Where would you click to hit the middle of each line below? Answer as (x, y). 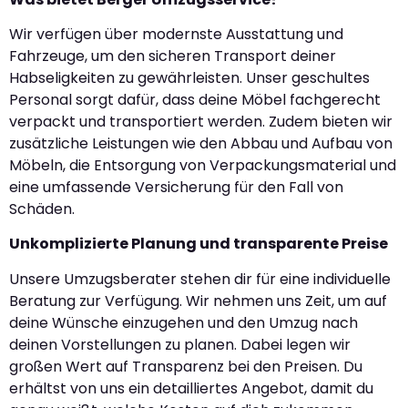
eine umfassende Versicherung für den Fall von (176, 187)
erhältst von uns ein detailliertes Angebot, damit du (191, 388)
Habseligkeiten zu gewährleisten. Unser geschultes (189, 77)
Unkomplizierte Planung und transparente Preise (199, 244)
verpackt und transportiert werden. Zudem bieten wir (201, 121)
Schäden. (42, 209)
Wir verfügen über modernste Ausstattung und (176, 34)
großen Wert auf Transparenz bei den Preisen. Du (186, 366)
